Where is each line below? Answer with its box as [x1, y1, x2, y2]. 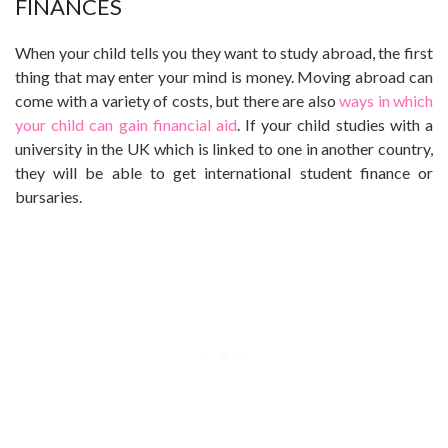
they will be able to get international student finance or [15, 162, 433, 182]
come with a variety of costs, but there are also [15, 90, 339, 110]
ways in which [339, 90, 433, 110]
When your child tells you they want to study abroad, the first [15, 42, 433, 62]
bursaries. [15, 186, 82, 206]
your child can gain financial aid [15, 114, 237, 134]
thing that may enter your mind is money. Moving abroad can [15, 66, 433, 86]
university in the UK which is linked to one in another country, [15, 138, 433, 158]
